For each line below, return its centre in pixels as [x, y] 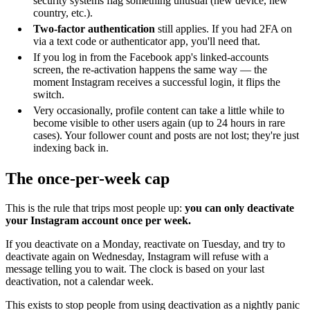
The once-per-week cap [88, 178]
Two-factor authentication [94, 28]
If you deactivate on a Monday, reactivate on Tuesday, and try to [145, 244]
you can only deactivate [239, 208]
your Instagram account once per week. [98, 220]
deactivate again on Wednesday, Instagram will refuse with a [137, 256]
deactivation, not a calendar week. [80, 281]
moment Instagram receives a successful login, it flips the [157, 82]
